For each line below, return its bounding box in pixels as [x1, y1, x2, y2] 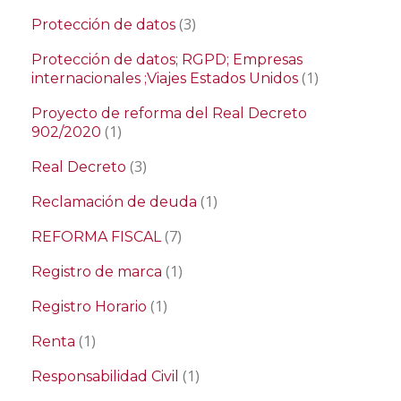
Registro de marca [31, 263, 162, 281]
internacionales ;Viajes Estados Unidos [31, 70, 298, 88]
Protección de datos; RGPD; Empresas [31, 51, 303, 69]
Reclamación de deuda [31, 193, 197, 211]
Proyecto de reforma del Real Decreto [31, 105, 307, 123]
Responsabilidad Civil [31, 368, 179, 386]
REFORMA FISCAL [31, 228, 161, 246]
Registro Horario [31, 298, 147, 316]
